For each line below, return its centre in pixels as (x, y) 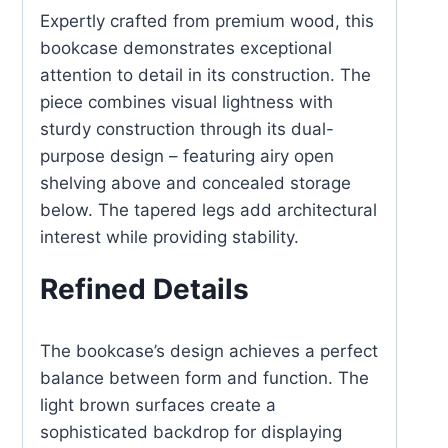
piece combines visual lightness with (186, 102)
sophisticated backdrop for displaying (191, 432)
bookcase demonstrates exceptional (186, 48)
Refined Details (144, 289)
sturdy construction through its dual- (187, 129)
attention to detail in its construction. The (205, 75)
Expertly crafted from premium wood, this (207, 21)
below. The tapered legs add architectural (208, 210)
